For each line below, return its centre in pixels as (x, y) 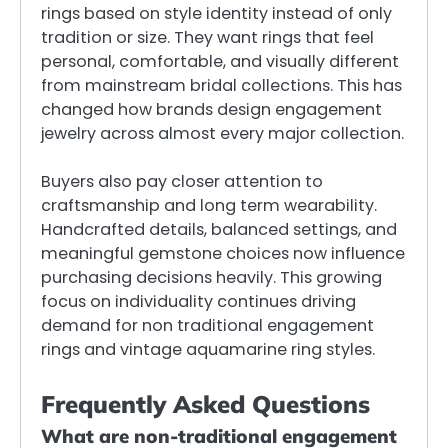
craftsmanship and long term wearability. (209, 206)
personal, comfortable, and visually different (220, 62)
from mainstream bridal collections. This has (221, 86)
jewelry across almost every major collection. (222, 134)
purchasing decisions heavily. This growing (211, 278)
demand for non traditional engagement (207, 326)
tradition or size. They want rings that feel (207, 38)
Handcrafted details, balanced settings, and (219, 230)
